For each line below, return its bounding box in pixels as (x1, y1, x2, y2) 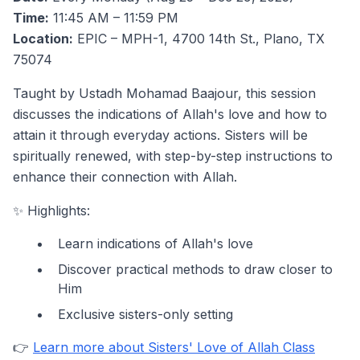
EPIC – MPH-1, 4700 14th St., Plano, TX (73, 31, 325, 47)
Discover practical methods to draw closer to (58, 261, 333, 277)
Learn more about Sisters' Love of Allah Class (33, 339, 315, 355)
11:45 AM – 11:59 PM (49, 10, 178, 26)
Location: (13, 31, 73, 47)
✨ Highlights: (13, 202, 90, 219)
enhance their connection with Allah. (13, 169, 237, 185)
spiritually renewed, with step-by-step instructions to (13, 148, 333, 164)
